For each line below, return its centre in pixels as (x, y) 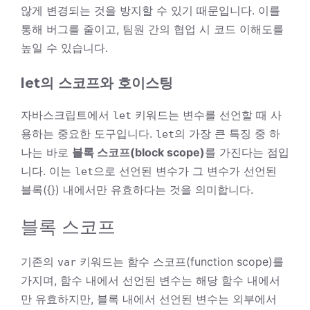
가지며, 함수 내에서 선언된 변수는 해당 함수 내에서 (151, 280)
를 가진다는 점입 (247, 152)
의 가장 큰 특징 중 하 (227, 133)
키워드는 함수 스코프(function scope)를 (180, 261)
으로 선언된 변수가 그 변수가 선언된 (185, 171)
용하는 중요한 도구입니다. (88, 133)
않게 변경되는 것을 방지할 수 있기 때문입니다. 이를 (151, 10)
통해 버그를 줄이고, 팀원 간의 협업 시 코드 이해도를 (152, 29)
